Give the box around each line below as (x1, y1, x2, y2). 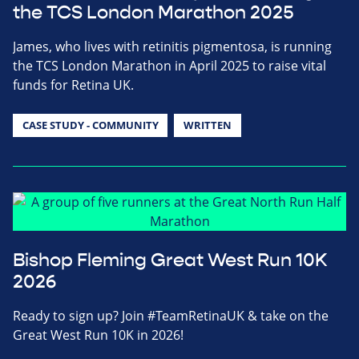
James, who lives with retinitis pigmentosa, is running (13, 38, 332, 56)
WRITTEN (183, 118, 232, 133)
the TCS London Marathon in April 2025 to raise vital (13, 57, 326, 75)
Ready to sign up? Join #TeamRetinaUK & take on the (13, 307, 329, 325)
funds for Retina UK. (13, 76, 134, 95)
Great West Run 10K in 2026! (13, 326, 184, 345)
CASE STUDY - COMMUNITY (22, 118, 159, 133)
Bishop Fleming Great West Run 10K (13, 249, 327, 272)
